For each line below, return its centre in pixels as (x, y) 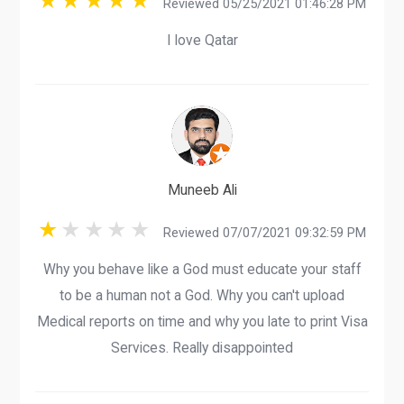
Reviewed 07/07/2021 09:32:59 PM (259, 232)
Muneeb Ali (202, 189)
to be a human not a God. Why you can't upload (202, 296)
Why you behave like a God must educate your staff (202, 270)
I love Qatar (202, 41)
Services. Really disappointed (202, 348)
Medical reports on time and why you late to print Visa (202, 322)
